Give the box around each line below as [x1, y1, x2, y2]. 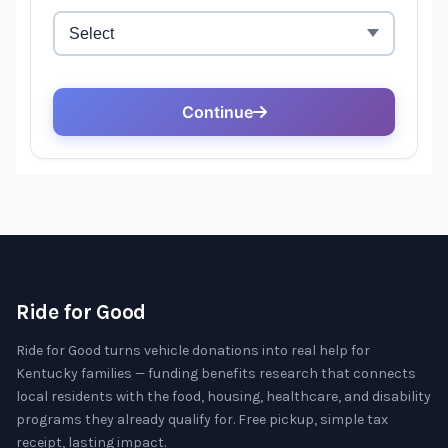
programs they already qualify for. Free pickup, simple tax [16, 411, 388, 428]
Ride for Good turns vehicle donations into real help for [16, 342, 370, 359]
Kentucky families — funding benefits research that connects [16, 365, 416, 382]
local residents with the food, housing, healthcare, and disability [16, 388, 431, 405]
